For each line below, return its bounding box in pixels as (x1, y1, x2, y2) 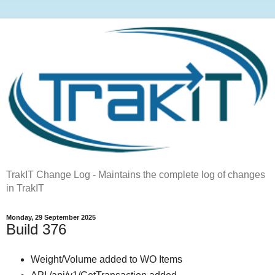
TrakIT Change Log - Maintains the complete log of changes (6, 169, 265, 180)
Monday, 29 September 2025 (6, 214, 96, 222)
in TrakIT (6, 183, 44, 194)
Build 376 (6, 221, 66, 238)
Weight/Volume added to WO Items (30, 254, 182, 265)
